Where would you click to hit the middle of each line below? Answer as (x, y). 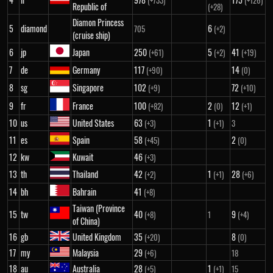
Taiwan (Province (99, 208)
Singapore (88, 87)
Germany (86, 70)
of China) (86, 221)
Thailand (85, 174)
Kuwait (83, 157)
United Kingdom (97, 237)
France (83, 106)
